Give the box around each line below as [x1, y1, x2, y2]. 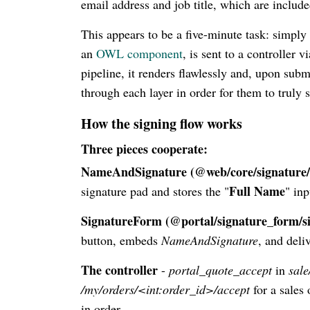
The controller [81, 260, 158, 279]
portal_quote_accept [169, 261, 272, 278]
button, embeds [81, 231, 161, 248]
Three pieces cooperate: [81, 139, 208, 158]
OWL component [96, 44, 183, 62]
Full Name [229, 181, 285, 200]
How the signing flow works [81, 113, 242, 134]
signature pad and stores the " [81, 182, 229, 199]
